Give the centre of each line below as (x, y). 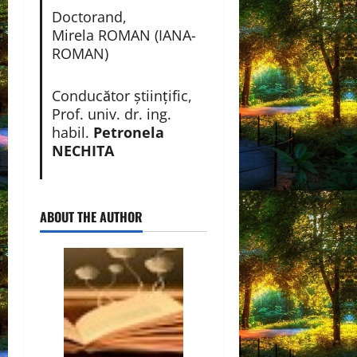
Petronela (128, 132)
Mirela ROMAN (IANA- (124, 35)
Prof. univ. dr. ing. (111, 114)
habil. (72, 132)
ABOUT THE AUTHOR (91, 216)
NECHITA (82, 150)
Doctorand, (89, 16)
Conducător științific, (122, 95)
